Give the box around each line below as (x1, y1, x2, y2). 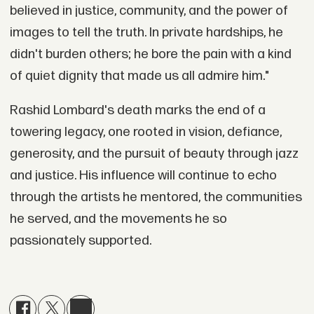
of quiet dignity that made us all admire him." (9, 67, 269, 84)
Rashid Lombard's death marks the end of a (9, 102, 266, 119)
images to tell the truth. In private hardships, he (9, 24, 283, 41)
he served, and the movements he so (9, 211, 227, 228)
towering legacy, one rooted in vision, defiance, (9, 124, 282, 141)
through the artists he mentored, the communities (9, 189, 302, 206)
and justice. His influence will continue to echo (9, 168, 277, 184)
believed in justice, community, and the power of (9, 2, 288, 19)
